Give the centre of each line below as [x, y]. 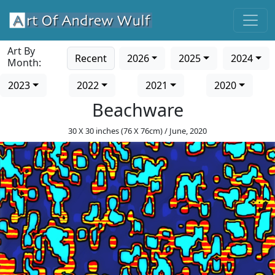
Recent [91, 58]
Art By [21, 51]
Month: [24, 63]
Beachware [137, 110]
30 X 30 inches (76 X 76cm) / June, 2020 [137, 131]
